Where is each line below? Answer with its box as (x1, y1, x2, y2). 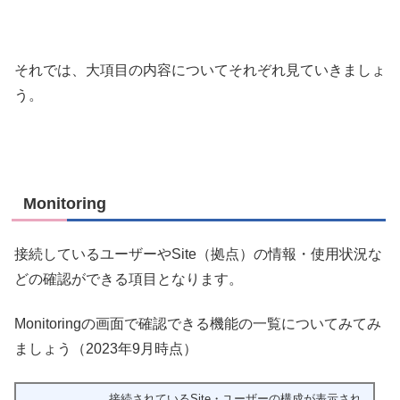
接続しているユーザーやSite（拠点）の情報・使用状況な (14, 246, 382, 262)
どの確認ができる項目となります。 (14, 271, 243, 287)
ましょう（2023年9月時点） (14, 341, 197, 357)
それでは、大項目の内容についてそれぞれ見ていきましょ (14, 62, 386, 78)
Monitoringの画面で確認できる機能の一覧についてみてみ (14, 316, 381, 332)
